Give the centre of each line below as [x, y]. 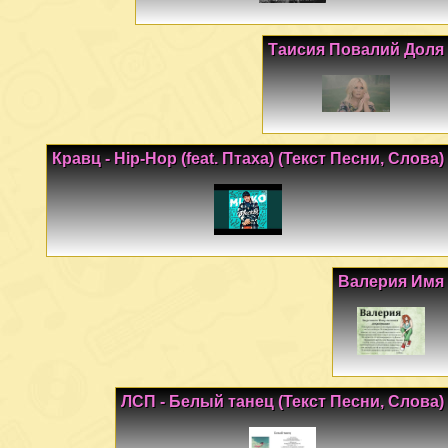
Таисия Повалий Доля [356, 49]
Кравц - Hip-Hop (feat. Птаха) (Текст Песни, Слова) [248, 159]
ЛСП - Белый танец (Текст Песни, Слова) [282, 401]
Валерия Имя [391, 281]
